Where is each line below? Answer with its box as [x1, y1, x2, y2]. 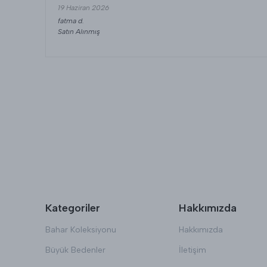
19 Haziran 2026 [58, 4, 109, 13]
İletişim [178, 245, 206, 255]
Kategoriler [45, 201, 100, 215]
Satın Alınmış [58, 27, 100, 36]
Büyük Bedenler [45, 245, 105, 255]
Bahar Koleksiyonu [45, 225, 116, 235]
